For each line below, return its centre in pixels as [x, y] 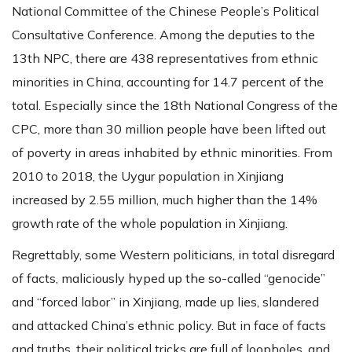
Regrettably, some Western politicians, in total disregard [173, 254]
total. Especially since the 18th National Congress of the [175, 105]
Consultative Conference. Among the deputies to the [163, 34]
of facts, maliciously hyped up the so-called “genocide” [169, 278]
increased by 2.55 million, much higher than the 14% [165, 199]
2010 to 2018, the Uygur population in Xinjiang [148, 176]
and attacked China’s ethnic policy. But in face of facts [169, 325]
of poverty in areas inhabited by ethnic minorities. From [172, 152]
